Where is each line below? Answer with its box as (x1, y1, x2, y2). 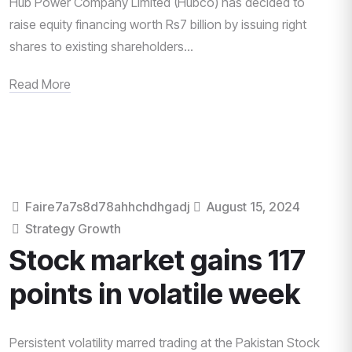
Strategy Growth (25, 221, 122, 236)
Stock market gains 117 (9, 243, 306, 277)
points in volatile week (9, 277, 300, 311)
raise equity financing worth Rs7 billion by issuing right (9, 16, 306, 32)
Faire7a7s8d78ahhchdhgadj (22, 199, 191, 214)
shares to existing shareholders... (9, 38, 193, 54)
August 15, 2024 (203, 199, 300, 214)
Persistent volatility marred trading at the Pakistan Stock (9, 335, 320, 350)
